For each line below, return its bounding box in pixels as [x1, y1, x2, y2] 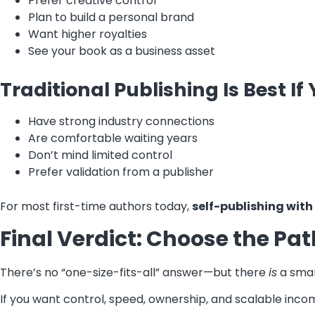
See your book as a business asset [28, 43, 215, 60]
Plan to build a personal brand [28, 9, 194, 26]
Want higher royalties [28, 26, 147, 43]
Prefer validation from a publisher [28, 164, 214, 181]
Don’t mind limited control [28, 147, 172, 164]
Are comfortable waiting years [28, 130, 198, 147]
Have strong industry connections [28, 113, 214, 130]
